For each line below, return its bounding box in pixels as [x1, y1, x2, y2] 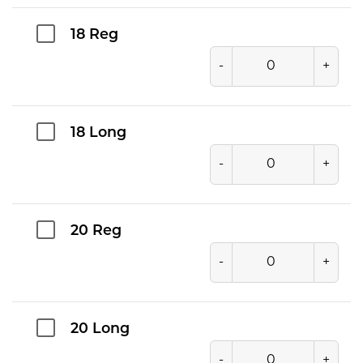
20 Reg [70, 224, 122, 238]
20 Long [70, 322, 130, 336]
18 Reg [70, 28, 118, 42]
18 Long [70, 126, 126, 140]
